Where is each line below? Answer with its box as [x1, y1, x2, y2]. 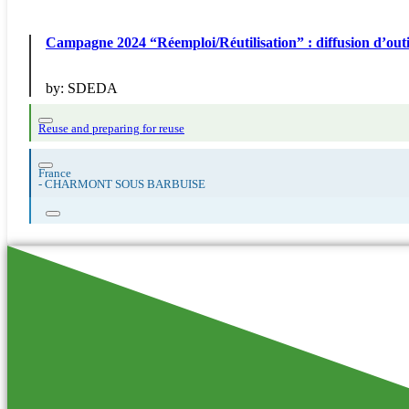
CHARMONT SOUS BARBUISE [45, 177, 205, 191]
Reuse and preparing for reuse [38, 121, 184, 135]
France [38, 166, 71, 180]
